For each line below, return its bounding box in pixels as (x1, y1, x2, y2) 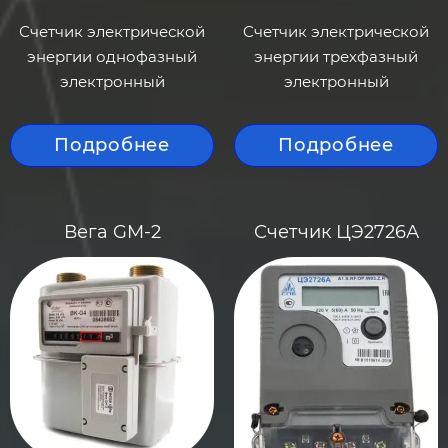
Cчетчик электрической (243, 22, 429, 41)
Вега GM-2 (63, 221, 161, 243)
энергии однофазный (27, 47, 197, 66)
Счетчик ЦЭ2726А (253, 221, 419, 243)
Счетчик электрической (19, 22, 205, 41)
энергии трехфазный (254, 47, 418, 66)
